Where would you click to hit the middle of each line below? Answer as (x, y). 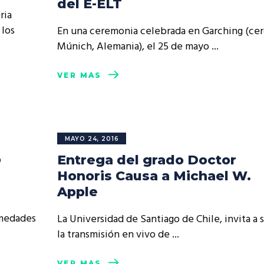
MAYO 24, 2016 (92, 139)
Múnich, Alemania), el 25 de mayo (134, 47)
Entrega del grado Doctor (147, 160)
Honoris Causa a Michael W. (154, 176)
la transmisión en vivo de (115, 235)
